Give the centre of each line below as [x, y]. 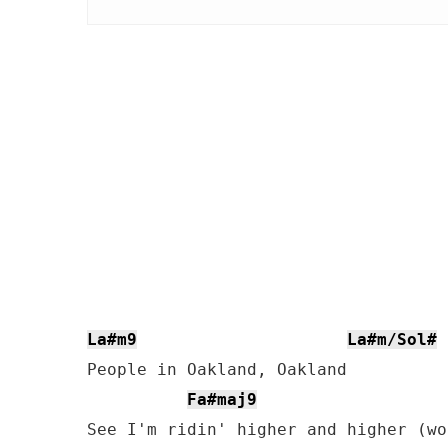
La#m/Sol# [392, 339]
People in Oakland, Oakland [217, 369]
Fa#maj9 [222, 399]
